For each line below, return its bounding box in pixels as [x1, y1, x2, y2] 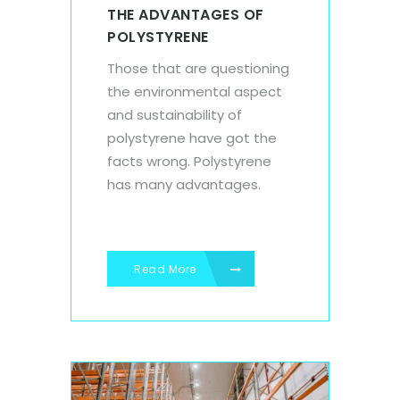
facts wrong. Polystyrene [107, 151, 271, 171]
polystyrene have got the [107, 128, 277, 147]
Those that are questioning [107, 58, 289, 78]
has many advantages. [107, 174, 261, 194]
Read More [134, 261, 199, 277]
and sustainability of [107, 104, 242, 124]
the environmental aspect [107, 81, 282, 101]
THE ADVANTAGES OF [107, 4, 264, 25]
